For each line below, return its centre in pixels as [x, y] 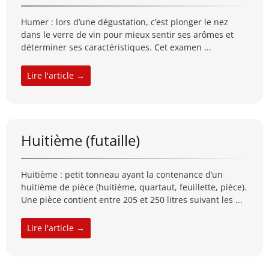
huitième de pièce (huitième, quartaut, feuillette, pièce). [134, 187]
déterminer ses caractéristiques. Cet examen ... [116, 47]
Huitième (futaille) [80, 141]
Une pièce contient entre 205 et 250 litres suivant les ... [132, 200]
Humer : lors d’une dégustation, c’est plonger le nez [125, 22]
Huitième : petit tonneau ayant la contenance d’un [122, 175]
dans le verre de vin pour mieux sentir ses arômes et [127, 35]
